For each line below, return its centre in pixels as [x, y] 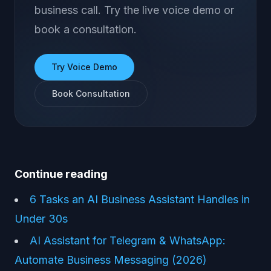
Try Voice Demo [84, 67]
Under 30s [41, 219]
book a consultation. [86, 29]
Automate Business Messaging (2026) [111, 260]
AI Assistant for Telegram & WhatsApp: [128, 240]
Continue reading [61, 174]
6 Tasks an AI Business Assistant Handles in [140, 199]
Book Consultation [91, 93]
